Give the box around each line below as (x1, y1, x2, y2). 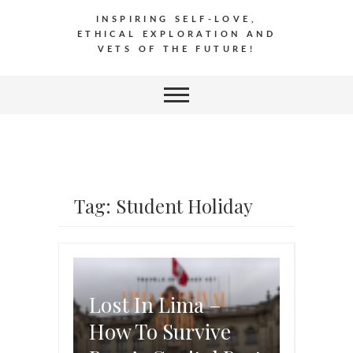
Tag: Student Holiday (74, 192, 253, 218)
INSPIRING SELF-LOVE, (96, 14, 257, 24)
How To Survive (89, 318, 231, 346)
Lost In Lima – (89, 291, 221, 319)
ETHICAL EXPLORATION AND (76, 29, 277, 39)
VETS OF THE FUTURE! (97, 44, 256, 54)
